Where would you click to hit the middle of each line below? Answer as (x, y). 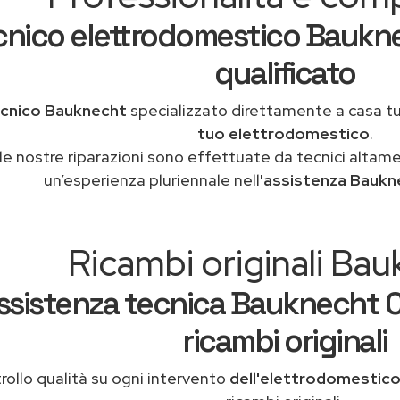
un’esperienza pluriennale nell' (154, 180)
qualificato (285, 73)
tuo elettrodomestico (283, 133)
